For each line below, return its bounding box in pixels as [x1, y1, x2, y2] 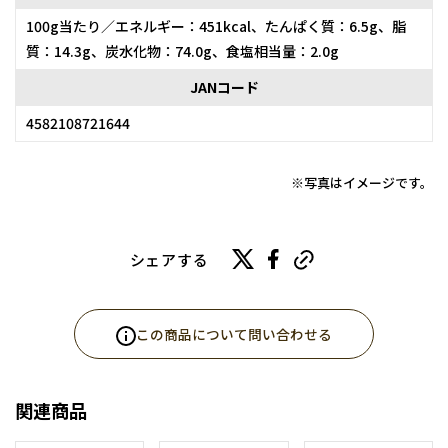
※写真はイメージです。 [291, 173, 433, 193]
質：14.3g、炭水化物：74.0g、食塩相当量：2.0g [26, 41, 339, 62]
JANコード [189, 77, 259, 98]
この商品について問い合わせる [136, 327, 332, 344]
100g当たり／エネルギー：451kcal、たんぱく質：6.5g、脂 [26, 16, 406, 37]
